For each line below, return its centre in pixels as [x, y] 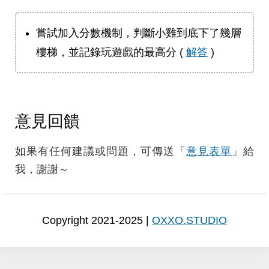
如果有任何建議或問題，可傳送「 [101, 151]
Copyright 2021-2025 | [97, 220]
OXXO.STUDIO [189, 220]
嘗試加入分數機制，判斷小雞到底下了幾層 [139, 33]
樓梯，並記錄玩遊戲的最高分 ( [111, 52]
